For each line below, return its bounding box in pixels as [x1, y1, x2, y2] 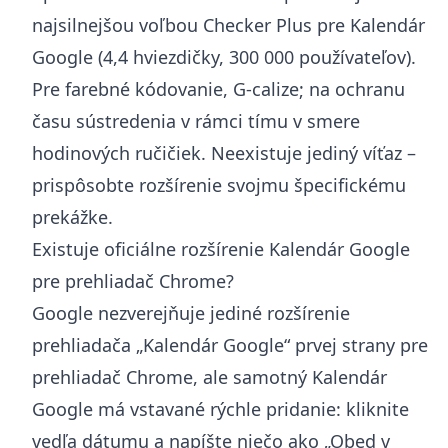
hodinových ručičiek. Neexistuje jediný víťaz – [32, 140, 416, 165]
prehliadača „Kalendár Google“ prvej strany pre [32, 332, 428, 357]
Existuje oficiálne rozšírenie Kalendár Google [32, 236, 410, 261]
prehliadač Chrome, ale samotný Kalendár [32, 364, 387, 389]
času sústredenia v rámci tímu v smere [32, 108, 360, 133]
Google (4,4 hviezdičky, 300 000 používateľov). [32, 44, 416, 69]
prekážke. [32, 204, 113, 229]
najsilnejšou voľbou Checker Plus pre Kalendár [32, 12, 425, 37]
